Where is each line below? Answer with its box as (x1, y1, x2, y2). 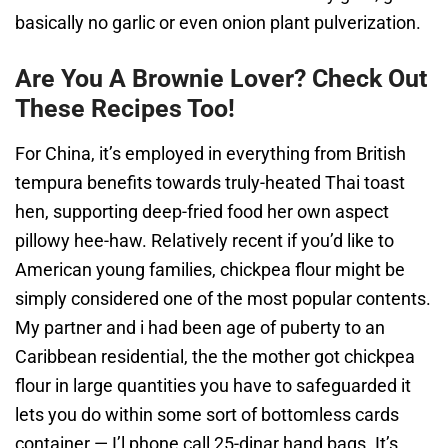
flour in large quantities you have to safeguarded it (15, 375, 411, 396)
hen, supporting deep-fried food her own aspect (15, 201, 389, 222)
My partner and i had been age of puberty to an (15, 317, 385, 338)
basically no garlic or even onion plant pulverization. (15, 12, 421, 33)
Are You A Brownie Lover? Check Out (15, 64, 427, 93)
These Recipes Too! (15, 94, 235, 123)
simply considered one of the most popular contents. (15, 288, 431, 309)
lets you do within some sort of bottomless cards (15, 404, 399, 425)
